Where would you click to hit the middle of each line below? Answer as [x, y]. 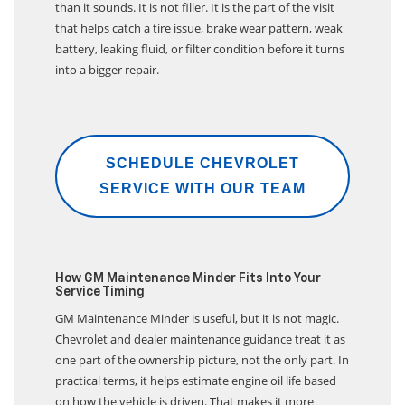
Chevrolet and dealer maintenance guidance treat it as [200, 348]
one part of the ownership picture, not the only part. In [202, 369]
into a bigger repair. [107, 79]
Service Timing [100, 301]
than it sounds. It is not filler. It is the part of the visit [195, 17]
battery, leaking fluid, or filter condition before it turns [200, 58]
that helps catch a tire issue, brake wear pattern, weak [199, 38]
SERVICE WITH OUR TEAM [202, 198]
